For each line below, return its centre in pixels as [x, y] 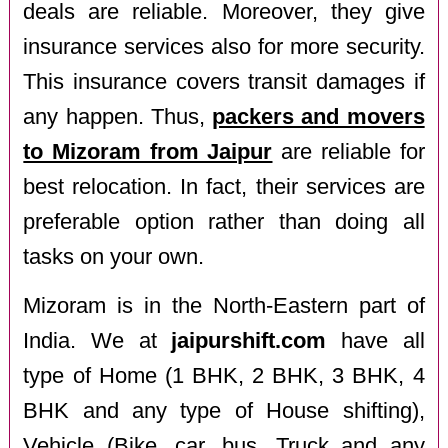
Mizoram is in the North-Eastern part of [224, 305]
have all [375, 340]
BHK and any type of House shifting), [224, 410]
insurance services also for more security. [224, 47]
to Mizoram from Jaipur [148, 152]
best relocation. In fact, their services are [224, 187]
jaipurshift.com [249, 340]
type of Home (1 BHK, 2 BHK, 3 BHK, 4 [224, 375]
